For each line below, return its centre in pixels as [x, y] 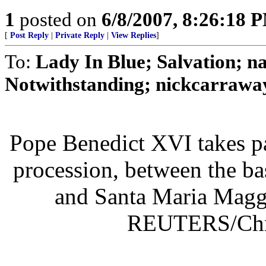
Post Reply [29, 35]
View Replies [134, 35]
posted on [58, 19]
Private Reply [80, 35]
